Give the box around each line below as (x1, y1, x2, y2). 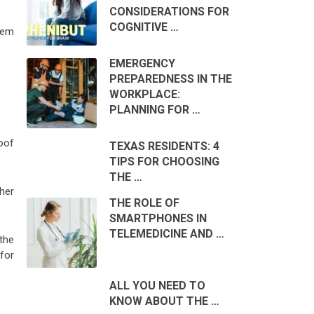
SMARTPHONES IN (109, 212, 207, 226)
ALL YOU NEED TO (109, 279, 205, 293)
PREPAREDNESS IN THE (109, 72, 232, 86)
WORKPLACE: (109, 88, 180, 102)
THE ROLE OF (109, 196, 179, 210)
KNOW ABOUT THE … (109, 294, 219, 308)
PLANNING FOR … (109, 103, 200, 117)
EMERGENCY (109, 57, 175, 71)
